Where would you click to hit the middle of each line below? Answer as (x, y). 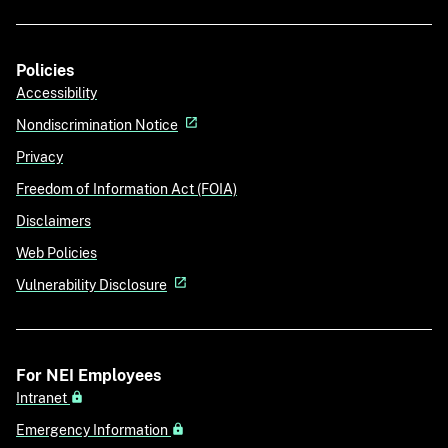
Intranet (43, 397)
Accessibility (56, 92)
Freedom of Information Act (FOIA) (126, 188)
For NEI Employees (88, 375)
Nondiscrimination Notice (97, 124)
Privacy (39, 156)
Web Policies (56, 252)
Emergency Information (93, 429)
